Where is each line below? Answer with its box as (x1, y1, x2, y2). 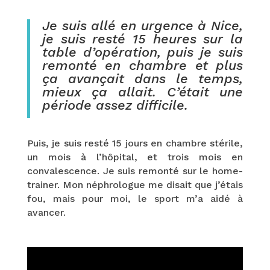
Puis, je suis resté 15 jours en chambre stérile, (27, 137, 243, 149)
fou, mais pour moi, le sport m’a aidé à (27, 192, 243, 204)
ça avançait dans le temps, (42, 71, 243, 86)
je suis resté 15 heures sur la (42, 31, 243, 46)
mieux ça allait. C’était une (42, 84, 243, 99)
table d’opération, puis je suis (42, 44, 243, 60)
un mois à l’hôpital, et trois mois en (27, 151, 243, 163)
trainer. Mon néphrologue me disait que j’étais (27, 178, 243, 190)
